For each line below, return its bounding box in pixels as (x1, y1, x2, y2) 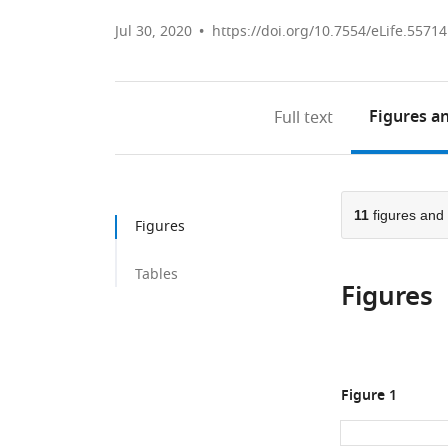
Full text (274, 106, 334, 130)
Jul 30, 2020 (115, 21, 192, 42)
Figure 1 (340, 385, 397, 408)
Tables (135, 264, 178, 285)
